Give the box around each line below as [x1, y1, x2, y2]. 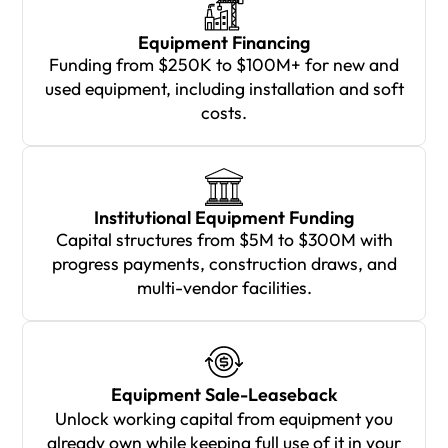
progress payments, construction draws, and [51, 251, 397, 275]
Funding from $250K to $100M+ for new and [49, 52, 399, 76]
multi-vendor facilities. [136, 275, 312, 299]
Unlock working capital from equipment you [55, 406, 393, 430]
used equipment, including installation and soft [44, 76, 404, 100]
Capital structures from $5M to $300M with [55, 227, 393, 251]
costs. [201, 100, 247, 124]
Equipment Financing [138, 30, 310, 54]
